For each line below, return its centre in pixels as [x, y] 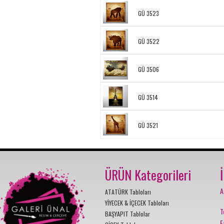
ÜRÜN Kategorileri [148, 174]
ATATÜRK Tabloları [128, 191]
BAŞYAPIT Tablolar [127, 213]
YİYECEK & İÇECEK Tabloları [137, 202]
